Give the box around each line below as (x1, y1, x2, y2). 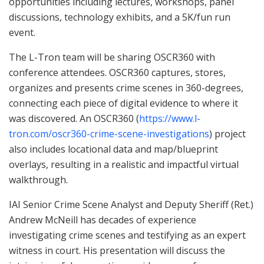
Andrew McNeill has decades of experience (9, 213, 196, 227)
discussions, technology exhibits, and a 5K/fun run (9, 11, 230, 24)
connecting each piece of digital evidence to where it (9, 97, 238, 110)
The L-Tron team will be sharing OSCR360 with (9, 51, 215, 64)
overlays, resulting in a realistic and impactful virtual (9, 158, 239, 171)
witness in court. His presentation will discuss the (9, 244, 225, 258)
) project (209, 127, 246, 141)
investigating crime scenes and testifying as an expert (9, 229, 246, 242)
